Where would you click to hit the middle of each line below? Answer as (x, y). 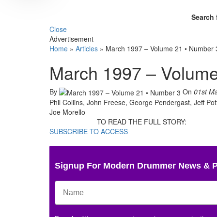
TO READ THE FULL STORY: (141, 121)
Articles (87, 48)
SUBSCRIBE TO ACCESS (89, 131)
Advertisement (71, 39)
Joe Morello (67, 112)
